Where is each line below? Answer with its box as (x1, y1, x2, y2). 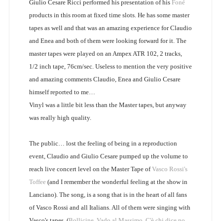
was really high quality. (29, 114, 91, 122)
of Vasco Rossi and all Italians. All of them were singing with (29, 204, 190, 212)
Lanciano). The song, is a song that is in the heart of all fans (29, 191, 187, 199)
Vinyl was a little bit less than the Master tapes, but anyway (29, 101, 186, 109)
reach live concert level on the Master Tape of (29, 165, 152, 173)
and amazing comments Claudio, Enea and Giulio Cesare (29, 75, 181, 83)
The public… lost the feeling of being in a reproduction (29, 140, 177, 147)
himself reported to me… (29, 88, 95, 96)
